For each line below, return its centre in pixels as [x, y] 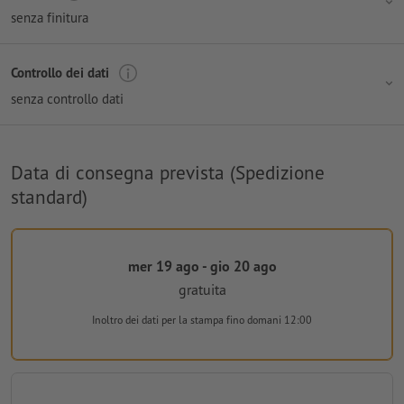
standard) [49, 196]
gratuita [202, 290]
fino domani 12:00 [269, 320]
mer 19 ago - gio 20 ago [202, 266]
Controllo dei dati [60, 73]
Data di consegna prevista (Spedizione [168, 172]
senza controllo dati [67, 98]
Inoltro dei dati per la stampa [159, 320]
